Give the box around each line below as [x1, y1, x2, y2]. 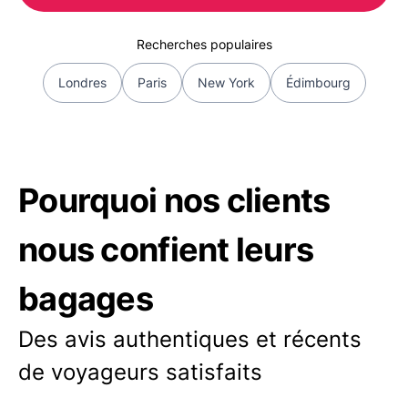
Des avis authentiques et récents [18, 326, 362, 352]
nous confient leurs [18, 229, 314, 270]
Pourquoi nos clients [18, 180, 331, 220]
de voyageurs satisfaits [18, 359, 262, 385]
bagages [18, 279, 153, 319]
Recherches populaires [136, 36, 272, 52]
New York [197, 75, 255, 90]
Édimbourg [285, 75, 351, 90]
